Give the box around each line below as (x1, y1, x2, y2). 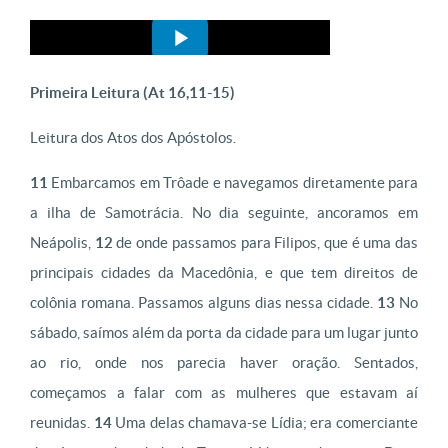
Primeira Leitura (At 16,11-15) (30, 84, 235, 101)
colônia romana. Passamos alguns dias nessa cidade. (30, 294, 378, 311)
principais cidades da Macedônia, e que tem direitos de (30, 264, 418, 281)
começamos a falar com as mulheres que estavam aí (30, 384, 418, 401)
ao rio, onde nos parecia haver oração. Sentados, (30, 354, 418, 371)
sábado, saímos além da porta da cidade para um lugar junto (30, 324, 418, 341)
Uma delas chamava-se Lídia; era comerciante (111, 414, 419, 431)
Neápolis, (30, 234, 95, 251)
